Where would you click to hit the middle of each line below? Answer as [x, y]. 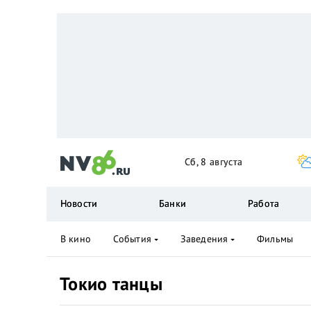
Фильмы [275, 239]
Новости [79, 203]
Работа [263, 203]
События [132, 239]
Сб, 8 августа [214, 162]
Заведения [204, 239]
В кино [76, 239]
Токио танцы [111, 284]
